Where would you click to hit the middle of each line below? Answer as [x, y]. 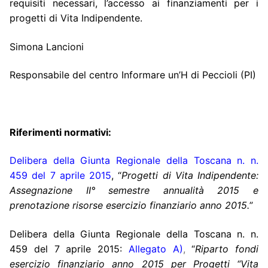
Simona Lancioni [47, 46]
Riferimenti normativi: [60, 132]
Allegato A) [156, 249]
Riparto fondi [227, 249]
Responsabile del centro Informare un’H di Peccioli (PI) [133, 75]
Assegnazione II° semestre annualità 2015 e [134, 191]
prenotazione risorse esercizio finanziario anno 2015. [130, 205]
